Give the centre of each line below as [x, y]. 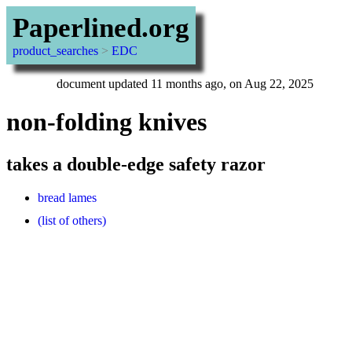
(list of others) [72, 220]
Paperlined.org [101, 28]
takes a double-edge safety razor [136, 164]
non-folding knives [106, 122]
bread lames [67, 197]
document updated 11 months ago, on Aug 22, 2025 [185, 84]
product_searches [55, 51]
